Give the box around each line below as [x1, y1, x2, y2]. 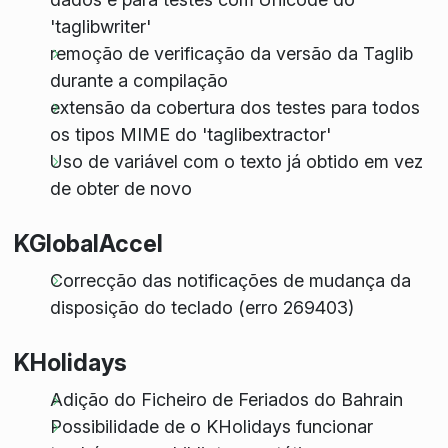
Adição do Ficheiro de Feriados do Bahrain [49, 389, 403, 411]
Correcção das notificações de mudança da [49, 269, 411, 291]
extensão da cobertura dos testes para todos [49, 96, 420, 118]
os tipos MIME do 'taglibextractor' [49, 123, 331, 145]
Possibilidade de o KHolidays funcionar [49, 416, 373, 438]
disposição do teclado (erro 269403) [49, 296, 354, 318]
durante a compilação [49, 69, 228, 91]
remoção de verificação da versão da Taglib [49, 42, 413, 64]
